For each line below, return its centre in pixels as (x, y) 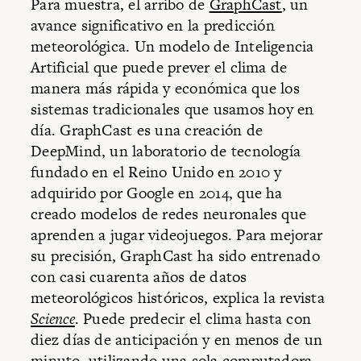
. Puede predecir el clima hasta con (193, 319)
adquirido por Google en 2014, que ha (157, 193)
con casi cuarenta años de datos (139, 277)
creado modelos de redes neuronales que (169, 214)
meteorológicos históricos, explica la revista (178, 298)
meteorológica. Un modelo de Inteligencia (172, 47)
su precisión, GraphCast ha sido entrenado (175, 256)
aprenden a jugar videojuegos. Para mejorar (177, 235)
